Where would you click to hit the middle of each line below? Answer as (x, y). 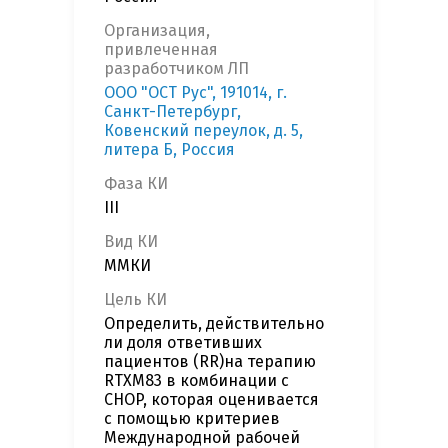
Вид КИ (131, 242)
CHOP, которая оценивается (211, 400)
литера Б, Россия (169, 150)
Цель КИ (135, 300)
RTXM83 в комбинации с (196, 381)
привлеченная (161, 50)
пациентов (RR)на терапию (210, 362)
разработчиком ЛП (176, 69)
